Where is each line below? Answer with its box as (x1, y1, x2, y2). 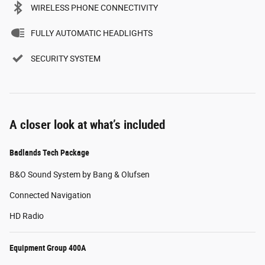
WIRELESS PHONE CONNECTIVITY (31, 2, 158, 12)
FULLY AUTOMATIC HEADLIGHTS (31, 28, 153, 38)
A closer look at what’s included (9, 117, 165, 132)
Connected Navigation (9, 190, 91, 200)
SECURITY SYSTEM (31, 53, 101, 63)
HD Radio (9, 211, 44, 221)
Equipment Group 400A (9, 243, 86, 253)
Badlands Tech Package (9, 147, 89, 157)
